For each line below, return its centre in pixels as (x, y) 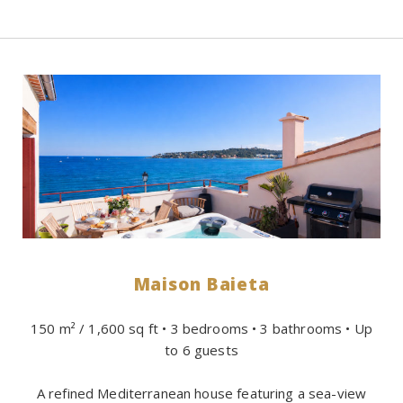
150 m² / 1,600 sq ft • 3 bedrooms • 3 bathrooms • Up (201, 328)
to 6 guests (201, 349)
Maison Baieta (201, 284)
